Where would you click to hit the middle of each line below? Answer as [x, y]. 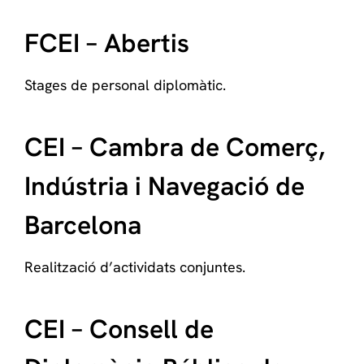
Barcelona [83, 225]
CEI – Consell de [119, 329]
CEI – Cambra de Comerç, [175, 147]
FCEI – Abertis [107, 43]
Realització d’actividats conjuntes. [135, 267]
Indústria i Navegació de [165, 186]
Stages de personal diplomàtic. [125, 85]
